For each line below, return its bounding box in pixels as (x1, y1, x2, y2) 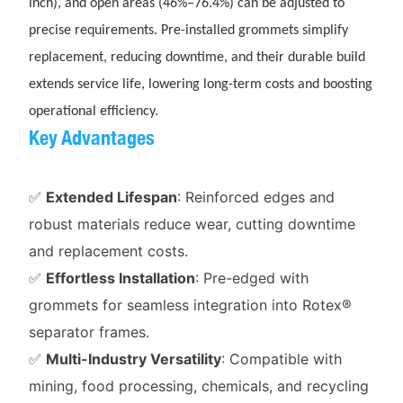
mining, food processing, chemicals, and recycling (28, 376, 369, 395)
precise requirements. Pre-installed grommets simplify (28, 22, 348, 38)
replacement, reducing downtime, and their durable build (28, 49, 365, 65)
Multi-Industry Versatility (45, 349, 221, 368)
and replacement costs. (28, 241, 188, 260)
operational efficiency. (28, 103, 158, 119)
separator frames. (28, 322, 149, 341)
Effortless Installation (45, 268, 195, 287)
